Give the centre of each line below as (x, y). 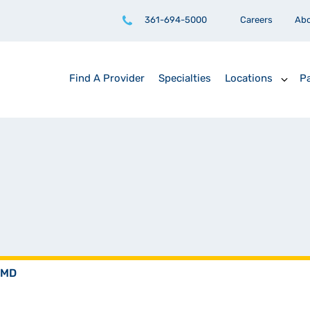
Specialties (185, 79)
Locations (249, 79)
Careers (256, 20)
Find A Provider (107, 79)
